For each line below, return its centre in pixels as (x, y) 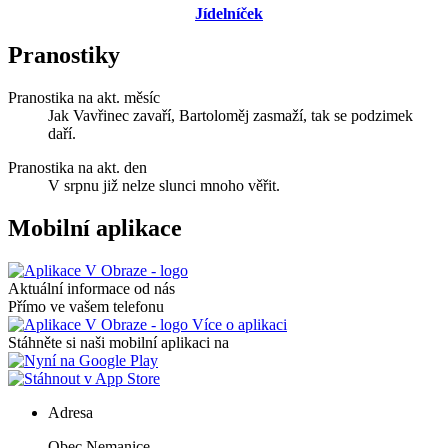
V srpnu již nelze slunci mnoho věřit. (164, 186)
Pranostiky (64, 55)
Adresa (70, 413)
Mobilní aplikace (95, 228)
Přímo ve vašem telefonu (86, 307)
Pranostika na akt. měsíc (84, 98)
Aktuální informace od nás (91, 289)
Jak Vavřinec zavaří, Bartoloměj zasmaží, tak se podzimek (230, 116)
